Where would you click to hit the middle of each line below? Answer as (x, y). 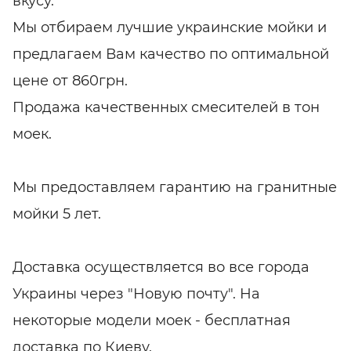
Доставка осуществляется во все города (161, 267)
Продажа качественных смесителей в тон (166, 107)
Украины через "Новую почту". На (136, 293)
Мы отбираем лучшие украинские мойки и (170, 27)
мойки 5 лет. (57, 213)
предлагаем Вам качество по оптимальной (171, 54)
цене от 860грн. (70, 80)
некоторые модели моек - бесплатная (152, 320)
